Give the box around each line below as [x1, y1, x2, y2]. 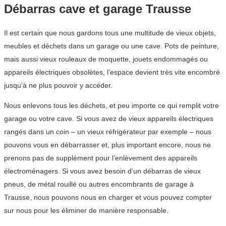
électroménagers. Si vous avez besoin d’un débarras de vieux [4, 166, 201, 175]
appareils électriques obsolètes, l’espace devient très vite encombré [4, 68, 220, 76]
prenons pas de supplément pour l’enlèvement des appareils [4, 153, 197, 162]
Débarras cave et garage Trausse [4, 2, 191, 16]
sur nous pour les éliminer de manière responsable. [4, 206, 168, 214]
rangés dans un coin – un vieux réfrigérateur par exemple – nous [4, 127, 211, 136]
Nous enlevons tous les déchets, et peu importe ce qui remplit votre [4, 101, 219, 109]
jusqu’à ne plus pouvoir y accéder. [4, 81, 112, 89]
